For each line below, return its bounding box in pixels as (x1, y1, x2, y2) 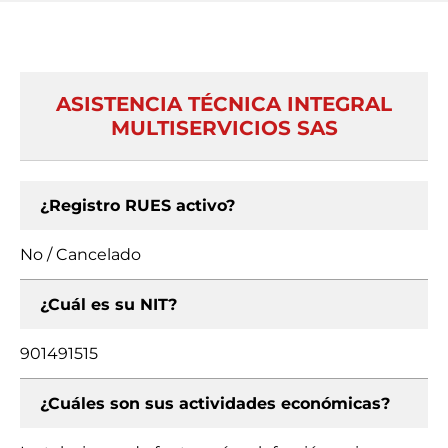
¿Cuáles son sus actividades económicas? (40, 394, 390, 413)
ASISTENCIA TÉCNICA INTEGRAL (56, 92, 392, 116)
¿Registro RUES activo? (40, 196, 235, 215)
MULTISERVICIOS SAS (110, 116, 338, 140)
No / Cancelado (20, 245, 141, 264)
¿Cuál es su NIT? (40, 295, 177, 314)
